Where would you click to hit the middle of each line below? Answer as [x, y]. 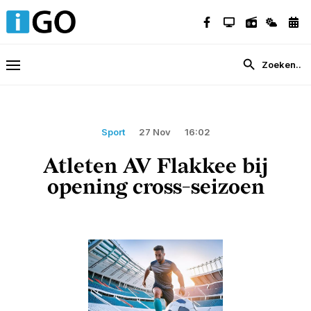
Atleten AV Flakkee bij [155, 167]
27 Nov [154, 132]
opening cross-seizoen [155, 188]
